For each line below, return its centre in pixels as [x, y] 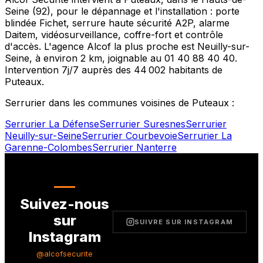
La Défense [74, 124]
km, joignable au [125, 58]
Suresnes [164, 124]
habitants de [194, 70]
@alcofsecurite [65, 253]
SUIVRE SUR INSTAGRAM [184, 222]
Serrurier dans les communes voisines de [98, 102]
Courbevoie [151, 135]
